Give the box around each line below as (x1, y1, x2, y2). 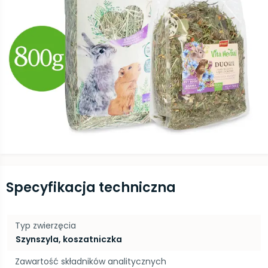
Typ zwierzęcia (15, 220, 76, 232)
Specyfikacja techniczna (6, 178, 176, 197)
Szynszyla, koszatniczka (16, 233, 122, 245)
